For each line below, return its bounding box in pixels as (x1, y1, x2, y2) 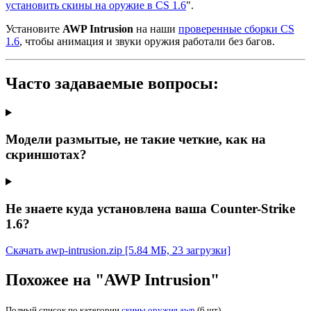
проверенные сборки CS (178, 22, 294, 35)
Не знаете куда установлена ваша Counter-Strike (6, 201, 295, 216)
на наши (133, 22, 178, 35)
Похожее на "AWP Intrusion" (6, 271, 219, 289)
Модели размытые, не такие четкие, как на (6, 132, 266, 147)
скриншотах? (6, 147, 87, 162)
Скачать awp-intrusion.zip (6, 244, 122, 257)
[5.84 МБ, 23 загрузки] (125, 244, 230, 257)
